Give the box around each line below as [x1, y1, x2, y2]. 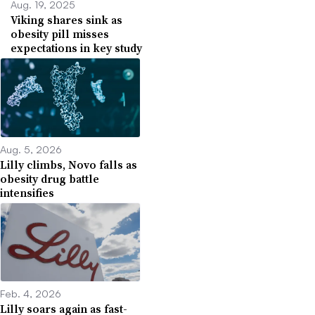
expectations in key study [11, 40, 142, 56]
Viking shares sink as [11, 12, 122, 28]
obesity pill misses [11, 26, 109, 42]
